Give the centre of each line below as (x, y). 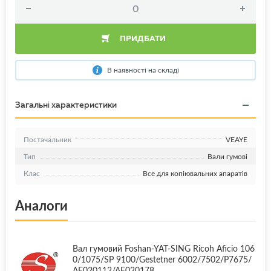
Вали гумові (227, 156)
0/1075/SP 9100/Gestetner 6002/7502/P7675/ (162, 260)
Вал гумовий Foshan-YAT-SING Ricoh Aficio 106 (164, 249)
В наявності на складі (143, 70)
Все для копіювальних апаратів (195, 173)
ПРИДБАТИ (142, 39)
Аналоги (41, 205)
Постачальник (47, 139)
